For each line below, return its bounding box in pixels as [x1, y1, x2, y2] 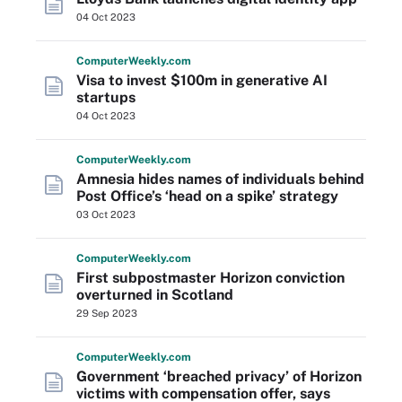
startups [76, 89, 135, 106]
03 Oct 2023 [76, 209, 135, 220]
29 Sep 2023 [76, 308, 137, 319]
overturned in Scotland [76, 286, 233, 303]
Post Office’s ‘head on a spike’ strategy [76, 188, 338, 205]
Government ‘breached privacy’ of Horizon [76, 368, 362, 385]
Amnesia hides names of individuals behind [76, 170, 364, 188]
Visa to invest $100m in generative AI [76, 72, 328, 89]
